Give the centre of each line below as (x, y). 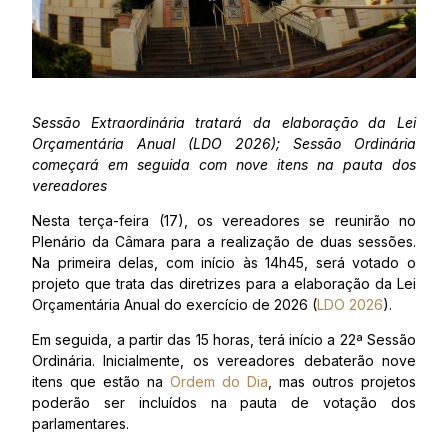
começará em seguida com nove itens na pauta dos (224, 165)
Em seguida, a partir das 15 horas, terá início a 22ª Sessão (224, 340)
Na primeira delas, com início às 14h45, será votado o (224, 263)
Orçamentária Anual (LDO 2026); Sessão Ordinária (224, 144)
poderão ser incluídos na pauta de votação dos (224, 403)
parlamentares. (80, 424)
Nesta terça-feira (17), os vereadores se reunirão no (224, 221)
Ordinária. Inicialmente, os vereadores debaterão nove (224, 361)
